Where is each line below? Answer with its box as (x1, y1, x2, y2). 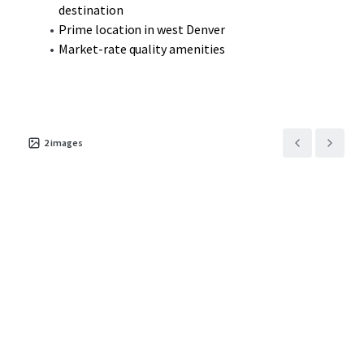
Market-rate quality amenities (58, 41, 225, 57)
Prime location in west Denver (58, 21, 225, 37)
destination (58, 2, 123, 18)
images (50, 136, 83, 149)
